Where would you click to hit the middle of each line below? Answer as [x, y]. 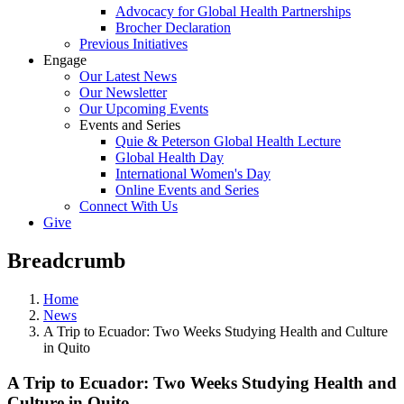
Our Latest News [128, 76]
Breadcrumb [66, 260]
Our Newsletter [123, 92]
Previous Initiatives [133, 44]
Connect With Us [129, 206]
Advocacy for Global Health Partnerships [233, 11]
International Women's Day [193, 174]
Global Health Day [170, 157]
